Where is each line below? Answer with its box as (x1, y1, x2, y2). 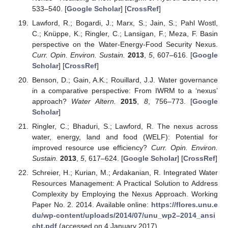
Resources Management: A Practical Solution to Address (32, 179, 218, 187)
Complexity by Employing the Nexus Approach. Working (32, 190, 218, 198)
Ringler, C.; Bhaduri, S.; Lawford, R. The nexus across (32, 122, 218, 130)
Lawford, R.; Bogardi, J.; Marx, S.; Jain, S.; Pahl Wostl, (32, 18, 218, 27)
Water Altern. (71, 97, 116, 105)
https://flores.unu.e (151, 201, 218, 209)
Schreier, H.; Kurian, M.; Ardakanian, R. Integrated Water (32, 168, 218, 177)
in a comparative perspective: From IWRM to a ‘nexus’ (32, 86, 218, 95)
